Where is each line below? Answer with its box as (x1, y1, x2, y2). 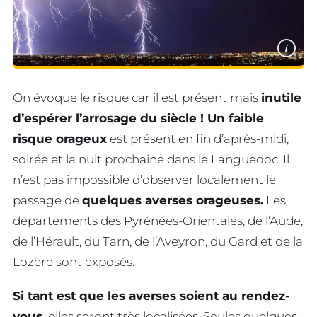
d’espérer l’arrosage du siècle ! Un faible (13, 110, 264, 125)
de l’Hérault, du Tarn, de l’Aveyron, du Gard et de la (13, 234, 303, 248)
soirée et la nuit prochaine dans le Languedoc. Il (13, 151, 289, 166)
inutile (261, 90, 301, 105)
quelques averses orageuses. (82, 192, 263, 207)
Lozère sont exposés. (13, 254, 134, 269)
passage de (13, 192, 82, 207)
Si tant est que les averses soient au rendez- (13, 289, 290, 304)
